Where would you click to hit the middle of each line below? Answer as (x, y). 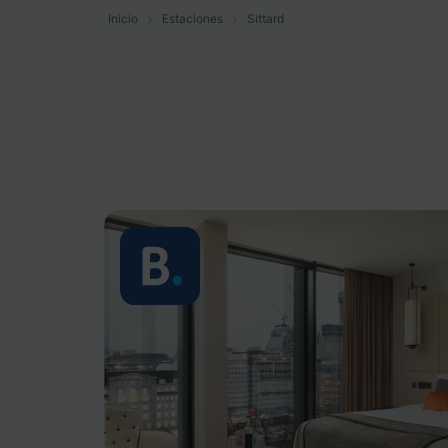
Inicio (123, 18)
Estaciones (192, 18)
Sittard (265, 18)
